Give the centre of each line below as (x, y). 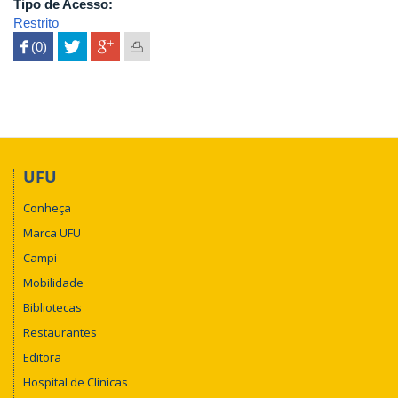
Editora (42, 357)
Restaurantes (60, 332)
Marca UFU (52, 232)
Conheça (47, 207)
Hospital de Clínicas (76, 382)
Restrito (36, 23)
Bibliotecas (52, 307)
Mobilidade (53, 282)
